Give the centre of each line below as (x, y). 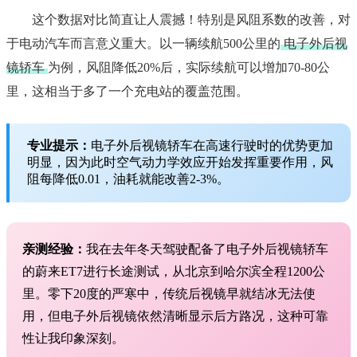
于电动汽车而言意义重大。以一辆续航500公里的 (143, 44)
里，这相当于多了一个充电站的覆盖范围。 (127, 92)
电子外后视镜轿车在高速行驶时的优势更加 (212, 146)
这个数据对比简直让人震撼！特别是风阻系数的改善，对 (191, 20)
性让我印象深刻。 (73, 339)
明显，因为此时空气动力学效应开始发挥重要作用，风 (180, 163)
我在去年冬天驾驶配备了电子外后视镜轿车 (207, 249)
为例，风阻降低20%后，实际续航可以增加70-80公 (189, 68)
